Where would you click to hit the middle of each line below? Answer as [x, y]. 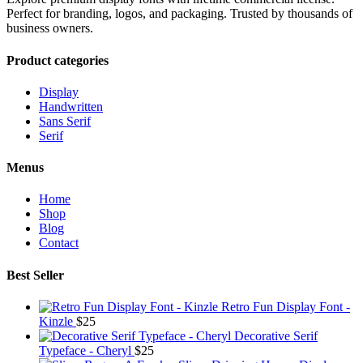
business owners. [50, 28]
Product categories [58, 60]
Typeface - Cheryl [85, 350]
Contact [59, 243]
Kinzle [56, 321]
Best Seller [35, 275]
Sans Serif [65, 121]
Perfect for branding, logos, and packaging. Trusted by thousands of [179, 14]
